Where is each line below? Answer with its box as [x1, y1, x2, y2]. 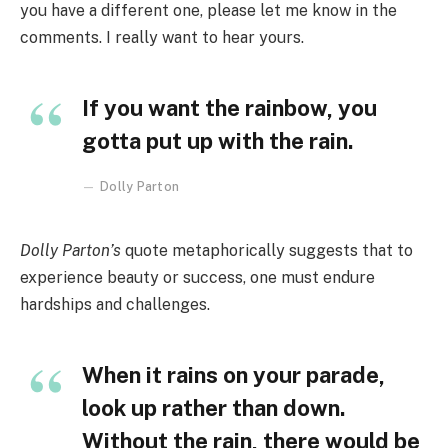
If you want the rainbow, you [82, 95, 377, 122]
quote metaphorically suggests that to [121, 241, 413, 261]
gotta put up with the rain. [82, 128, 354, 155]
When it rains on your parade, [82, 362, 385, 389]
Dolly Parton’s [20, 241, 121, 261]
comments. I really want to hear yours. [20, 28, 304, 48]
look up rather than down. [82, 395, 346, 422]
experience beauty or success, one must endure [20, 268, 375, 288]
